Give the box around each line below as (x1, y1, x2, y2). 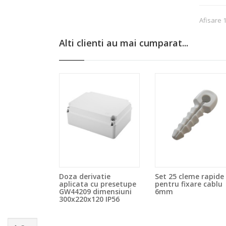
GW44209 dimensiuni (59, 187, 132, 197)
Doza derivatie (59, 172, 110, 182)
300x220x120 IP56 (59, 194, 120, 204)
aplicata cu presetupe (59, 179, 136, 189)
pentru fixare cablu (155, 179, 222, 189)
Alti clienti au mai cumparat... (59, 37, 188, 49)
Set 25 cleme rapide (155, 172, 224, 182)
